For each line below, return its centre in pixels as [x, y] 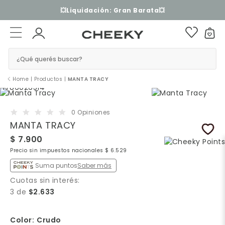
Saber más [94, 165]
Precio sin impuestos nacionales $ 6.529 [69, 150]
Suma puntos [56, 165]
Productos [48, 79]
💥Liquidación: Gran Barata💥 [113, 10]
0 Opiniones [91, 112]
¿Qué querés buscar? [49, 59]
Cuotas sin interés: [45, 180]
